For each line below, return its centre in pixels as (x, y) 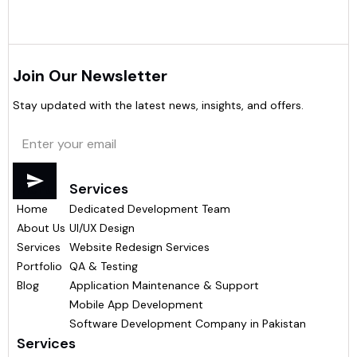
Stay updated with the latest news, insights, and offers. (158, 105)
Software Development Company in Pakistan (188, 323)
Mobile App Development (136, 304)
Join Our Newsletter (90, 75)
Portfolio (39, 266)
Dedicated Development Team (150, 208)
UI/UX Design (102, 228)
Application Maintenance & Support (164, 285)
